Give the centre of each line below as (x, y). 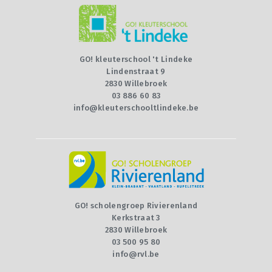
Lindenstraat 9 (136, 71)
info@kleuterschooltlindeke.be (136, 108)
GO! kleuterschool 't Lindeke (136, 59)
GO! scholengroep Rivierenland (136, 206)
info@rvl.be (136, 254)
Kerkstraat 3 (136, 218)
